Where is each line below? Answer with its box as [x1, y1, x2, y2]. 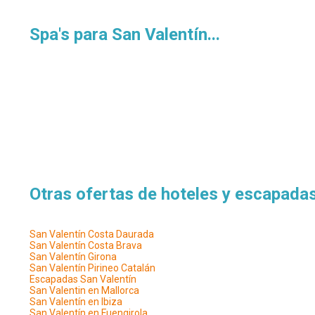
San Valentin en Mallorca [30, 285, 139, 296]
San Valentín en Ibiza [30, 296, 122, 307]
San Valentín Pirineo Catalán [30, 262, 155, 274]
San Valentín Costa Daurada [30, 229, 154, 240]
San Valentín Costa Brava [30, 240, 142, 251]
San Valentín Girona [30, 251, 117, 262]
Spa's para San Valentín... [30, 25, 220, 44]
